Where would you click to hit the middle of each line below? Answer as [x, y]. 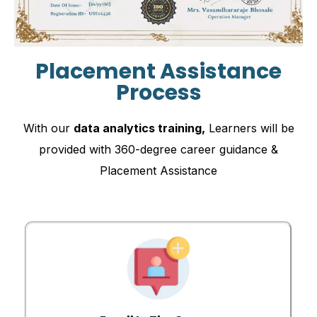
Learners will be [249, 128]
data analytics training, [139, 128]
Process [158, 93]
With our [48, 128]
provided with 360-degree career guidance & [158, 150]
